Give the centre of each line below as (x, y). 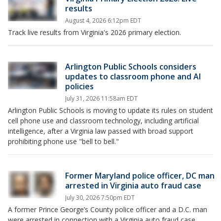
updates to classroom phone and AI (133, 76)
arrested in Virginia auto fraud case (133, 185)
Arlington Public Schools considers (131, 67)
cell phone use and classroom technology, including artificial (103, 121)
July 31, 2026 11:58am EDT (101, 98)
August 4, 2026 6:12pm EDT (103, 20)
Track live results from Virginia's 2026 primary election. (94, 32)
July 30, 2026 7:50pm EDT (100, 198)
